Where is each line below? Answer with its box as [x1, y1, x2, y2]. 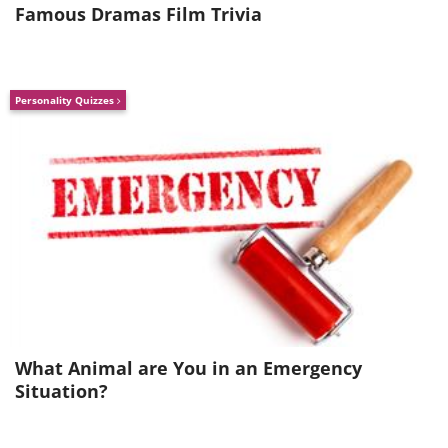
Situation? [15, 378, 108, 403]
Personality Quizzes [15, 92, 117, 107]
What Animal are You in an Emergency [15, 355, 362, 380]
